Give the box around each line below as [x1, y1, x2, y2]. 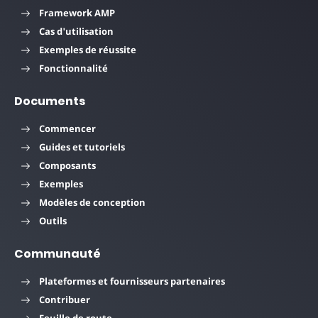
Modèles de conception [39, 195, 146, 209]
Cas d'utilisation [39, 24, 114, 38]
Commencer [39, 121, 96, 135]
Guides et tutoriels [39, 140, 125, 153]
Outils [39, 214, 67, 227]
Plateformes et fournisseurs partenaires [39, 274, 225, 287]
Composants [39, 158, 96, 172]
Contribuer [39, 292, 90, 306]
